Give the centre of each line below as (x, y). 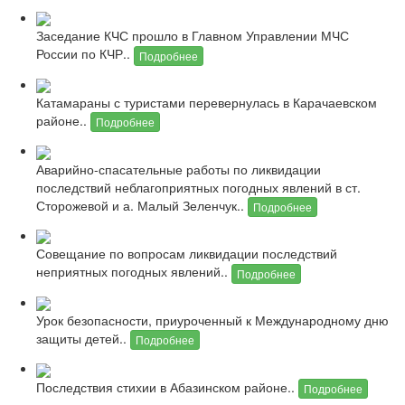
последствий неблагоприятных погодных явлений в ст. (198, 187)
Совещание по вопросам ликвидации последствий (187, 254)
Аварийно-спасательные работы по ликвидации (179, 169)
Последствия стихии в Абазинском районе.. (167, 386)
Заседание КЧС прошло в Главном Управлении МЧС (193, 36)
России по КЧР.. (85, 54)
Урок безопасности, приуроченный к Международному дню (212, 320)
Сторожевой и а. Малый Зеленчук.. (142, 205)
